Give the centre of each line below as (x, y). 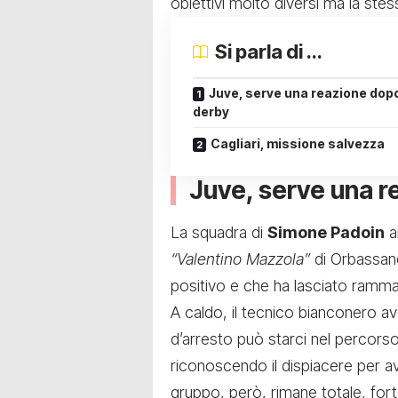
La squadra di (219, 233)
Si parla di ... (269, 52)
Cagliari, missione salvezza (298, 144)
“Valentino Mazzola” (240, 259)
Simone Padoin (326, 233)
